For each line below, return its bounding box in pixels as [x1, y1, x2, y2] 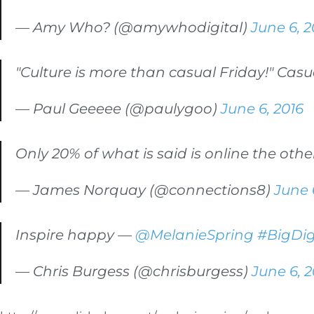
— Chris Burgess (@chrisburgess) [15, 262, 252, 280]
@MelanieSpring [135, 226, 254, 243]
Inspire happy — [15, 226, 135, 243]
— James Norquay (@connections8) [15, 181, 274, 198]
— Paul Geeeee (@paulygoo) [15, 100, 221, 117]
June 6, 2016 [221, 100, 303, 117]
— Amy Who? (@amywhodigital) [15, 18, 251, 36]
